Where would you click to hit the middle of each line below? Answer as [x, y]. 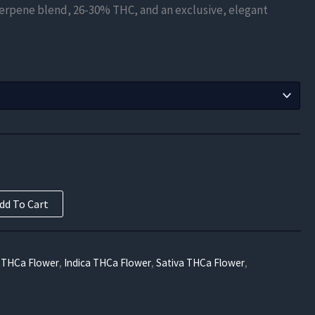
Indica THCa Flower [108, 263]
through [44, 50]
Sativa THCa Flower [201, 263]
